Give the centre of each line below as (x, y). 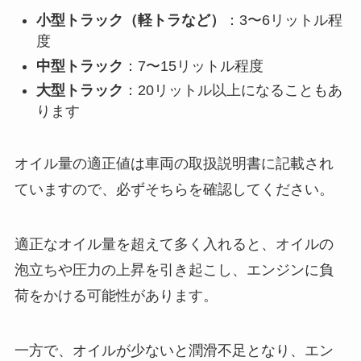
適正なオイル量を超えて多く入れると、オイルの (174, 244)
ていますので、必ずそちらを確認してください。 (174, 190)
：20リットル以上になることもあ (232, 91)
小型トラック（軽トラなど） (130, 21)
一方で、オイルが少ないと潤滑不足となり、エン (174, 350)
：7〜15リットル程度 (193, 66)
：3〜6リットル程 (283, 21)
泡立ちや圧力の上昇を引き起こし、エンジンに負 (174, 270)
